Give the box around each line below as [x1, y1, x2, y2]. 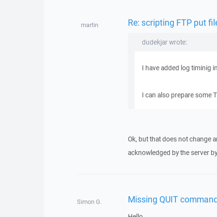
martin [80, 21, 98, 29]
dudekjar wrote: [141, 38, 187, 46]
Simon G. [77, 198, 102, 206]
